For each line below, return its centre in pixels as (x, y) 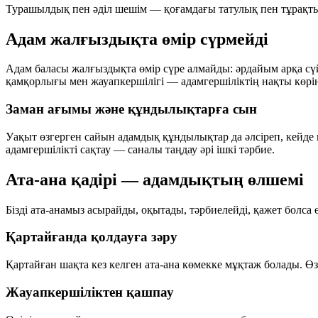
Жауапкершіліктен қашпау (90, 292)
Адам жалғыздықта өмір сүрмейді (137, 39)
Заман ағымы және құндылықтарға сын (131, 109)
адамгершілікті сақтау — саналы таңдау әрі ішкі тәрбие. (140, 149)
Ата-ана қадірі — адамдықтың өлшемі (155, 179)
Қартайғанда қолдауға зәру (92, 237)
